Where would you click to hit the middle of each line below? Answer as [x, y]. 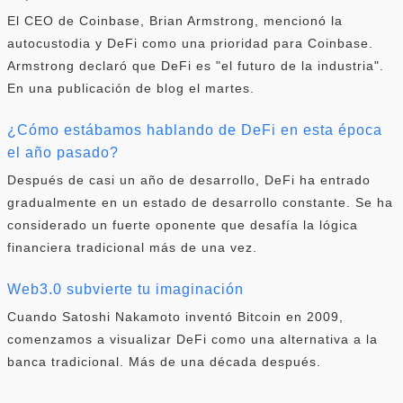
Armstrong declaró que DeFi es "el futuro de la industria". [196, 65]
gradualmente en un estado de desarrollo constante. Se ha [200, 202]
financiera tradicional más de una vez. [132, 247]
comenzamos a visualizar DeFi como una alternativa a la [193, 339]
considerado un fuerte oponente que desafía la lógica [183, 224]
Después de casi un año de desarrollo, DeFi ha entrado [189, 179]
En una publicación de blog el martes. [131, 88]
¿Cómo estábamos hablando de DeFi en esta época [195, 130]
